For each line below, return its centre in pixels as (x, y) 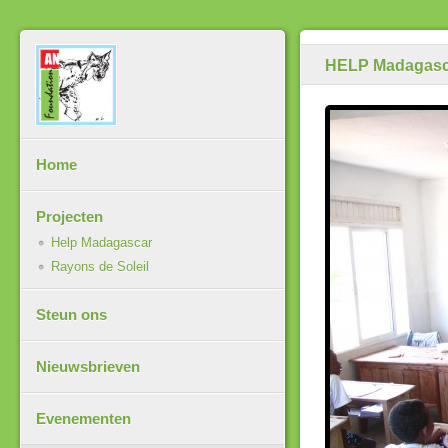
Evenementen (83, 419)
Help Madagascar (101, 243)
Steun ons (71, 315)
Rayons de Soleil (100, 267)
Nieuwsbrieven (88, 367)
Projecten (69, 217)
